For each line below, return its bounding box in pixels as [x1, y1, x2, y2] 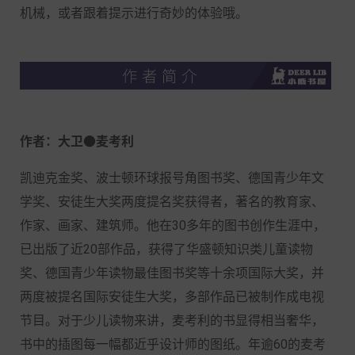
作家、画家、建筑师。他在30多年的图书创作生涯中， [20, 217, 326, 233]
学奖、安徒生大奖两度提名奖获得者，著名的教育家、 [20, 193, 324, 209]
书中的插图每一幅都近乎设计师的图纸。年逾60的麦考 [20, 336, 326, 352]
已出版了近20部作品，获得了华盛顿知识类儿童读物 [20, 241, 313, 257]
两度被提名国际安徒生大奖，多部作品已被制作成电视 [20, 288, 324, 304]
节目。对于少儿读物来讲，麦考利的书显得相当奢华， [20, 312, 324, 328]
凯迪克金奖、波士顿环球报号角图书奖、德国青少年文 [20, 170, 324, 185]
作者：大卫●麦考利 [20, 133, 134, 149]
